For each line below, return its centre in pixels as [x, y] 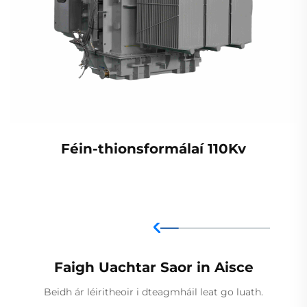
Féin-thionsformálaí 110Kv [153, 148]
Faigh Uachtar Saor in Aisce [153, 267]
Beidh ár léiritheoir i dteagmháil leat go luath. [153, 292]
